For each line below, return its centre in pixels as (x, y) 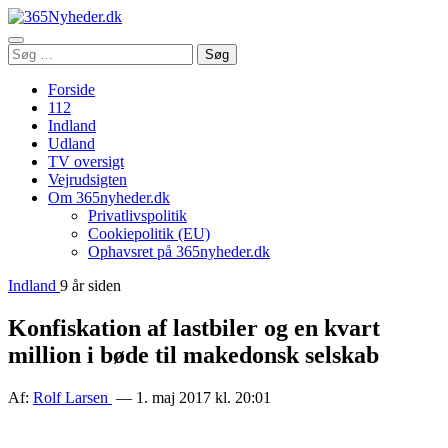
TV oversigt (86, 161)
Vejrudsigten (87, 179)
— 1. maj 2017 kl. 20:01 (191, 397)
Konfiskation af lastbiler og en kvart (194, 327)
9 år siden (90, 285)
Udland (71, 143)
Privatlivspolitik (137, 215)
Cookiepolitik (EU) (149, 233)
